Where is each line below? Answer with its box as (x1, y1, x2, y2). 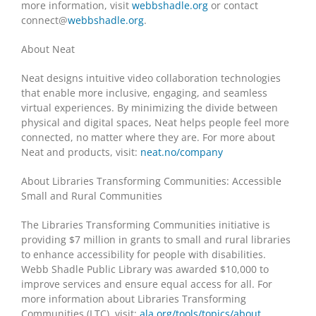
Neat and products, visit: (21, 145, 140, 159)
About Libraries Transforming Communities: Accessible (21, 174, 281, 188)
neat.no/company (140, 145, 223, 159)
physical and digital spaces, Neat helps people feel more (21, 115, 289, 129)
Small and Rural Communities (21, 188, 162, 202)
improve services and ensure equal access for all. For (21, 276, 272, 291)
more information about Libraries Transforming (21, 291, 246, 305)
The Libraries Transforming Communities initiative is (21, 217, 270, 231)
